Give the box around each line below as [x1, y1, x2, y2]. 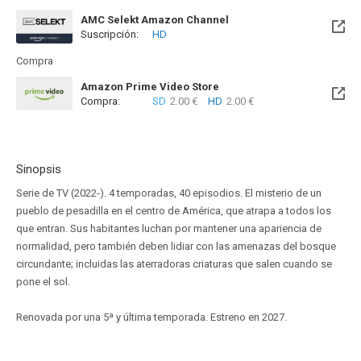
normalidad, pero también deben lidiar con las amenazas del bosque [16, 240, 336, 252]
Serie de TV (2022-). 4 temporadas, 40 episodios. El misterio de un [16, 187, 322, 199]
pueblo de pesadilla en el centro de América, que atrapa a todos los [16, 205, 331, 217]
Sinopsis [16, 162, 61, 176]
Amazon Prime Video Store [81, 81, 219, 93]
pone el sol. [16, 276, 70, 288]
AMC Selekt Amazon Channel [81, 14, 229, 26]
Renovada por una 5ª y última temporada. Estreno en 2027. [16, 311, 287, 323]
